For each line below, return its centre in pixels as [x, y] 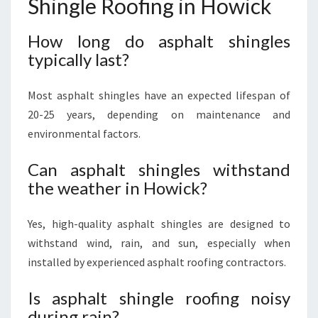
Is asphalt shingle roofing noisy [159, 298]
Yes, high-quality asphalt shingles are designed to [159, 224]
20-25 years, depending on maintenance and [159, 114]
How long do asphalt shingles [159, 41]
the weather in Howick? [117, 188]
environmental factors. [84, 133]
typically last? [78, 59]
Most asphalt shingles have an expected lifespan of [159, 95]
